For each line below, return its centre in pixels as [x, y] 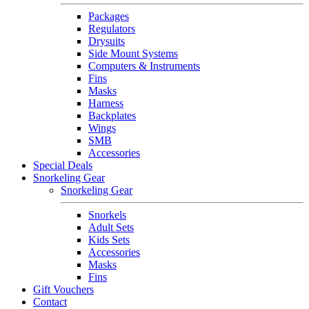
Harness [106, 103]
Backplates [112, 116]
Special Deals [63, 165]
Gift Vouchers [63, 289]
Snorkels [107, 215]
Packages [109, 16]
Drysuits [107, 41]
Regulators [112, 29]
